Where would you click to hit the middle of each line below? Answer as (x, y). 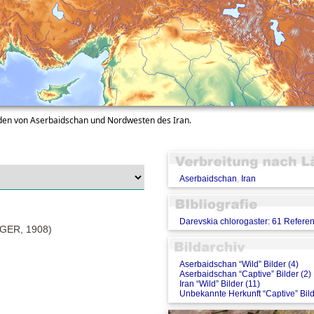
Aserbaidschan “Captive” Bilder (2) (245, 274)
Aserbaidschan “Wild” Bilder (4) (239, 265)
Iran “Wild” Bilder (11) (219, 284)
